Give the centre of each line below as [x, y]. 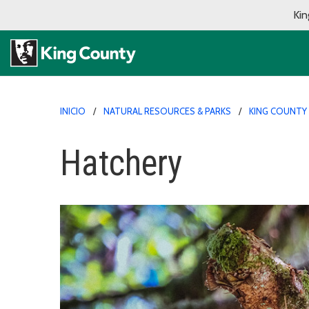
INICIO [73, 111]
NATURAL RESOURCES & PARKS [167, 111]
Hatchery [121, 163]
